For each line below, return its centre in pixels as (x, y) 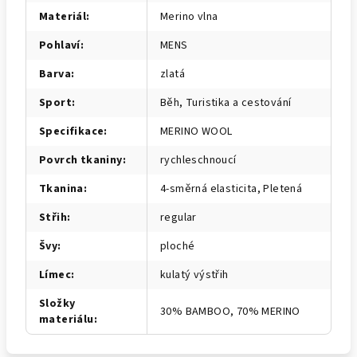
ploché (178, 246)
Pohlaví (60, 45)
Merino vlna (189, 17)
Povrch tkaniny (81, 160)
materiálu (67, 320)
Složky (57, 304)
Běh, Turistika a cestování (226, 103)
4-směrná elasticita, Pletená (231, 189)
